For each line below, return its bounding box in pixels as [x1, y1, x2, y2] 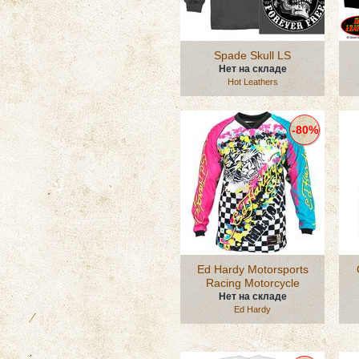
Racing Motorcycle [205, 276, 300, 289]
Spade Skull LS [214, 49, 291, 62]
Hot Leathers [227, 77, 278, 87]
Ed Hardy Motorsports [196, 263, 309, 276]
